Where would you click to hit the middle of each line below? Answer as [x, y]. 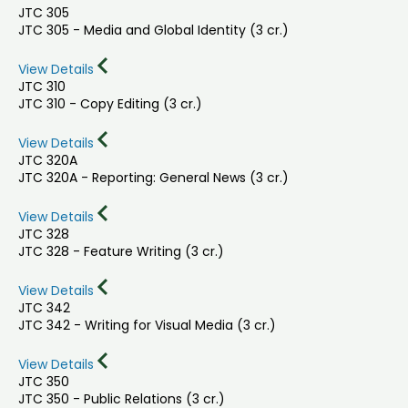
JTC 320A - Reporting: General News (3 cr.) [153, 178]
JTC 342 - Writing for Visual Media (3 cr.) [147, 326]
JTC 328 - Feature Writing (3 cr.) [121, 252]
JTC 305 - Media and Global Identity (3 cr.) [153, 30]
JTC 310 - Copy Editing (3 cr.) [110, 103]
